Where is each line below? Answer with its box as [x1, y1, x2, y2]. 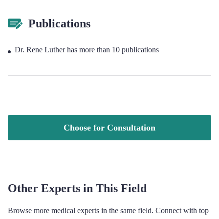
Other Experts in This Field [8, 182, 147, 195]
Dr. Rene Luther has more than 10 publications [15, 45, 159, 54]
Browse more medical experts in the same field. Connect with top [8, 206, 209, 215]
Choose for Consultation [64, 123, 155, 132]
